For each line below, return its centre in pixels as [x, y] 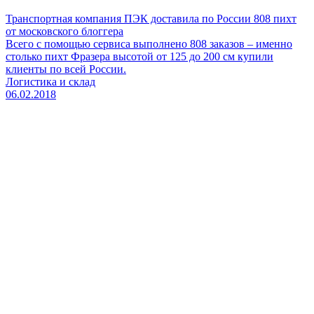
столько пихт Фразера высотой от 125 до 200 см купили [139, 56]
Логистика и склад [50, 81]
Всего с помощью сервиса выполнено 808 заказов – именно [149, 43]
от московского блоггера [64, 31]
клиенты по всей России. [66, 69]
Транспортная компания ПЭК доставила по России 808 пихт [151, 18]
